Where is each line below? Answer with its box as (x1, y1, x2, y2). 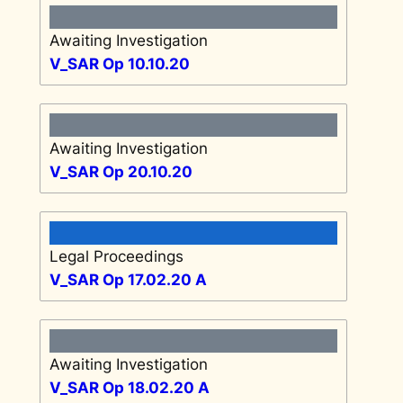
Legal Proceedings (49, 246, 184, 265)
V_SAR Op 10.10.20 (49, 54, 190, 73)
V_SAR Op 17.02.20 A (49, 270, 207, 289)
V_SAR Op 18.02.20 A (49, 378, 210, 397)
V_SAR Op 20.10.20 (49, 162, 193, 181)
